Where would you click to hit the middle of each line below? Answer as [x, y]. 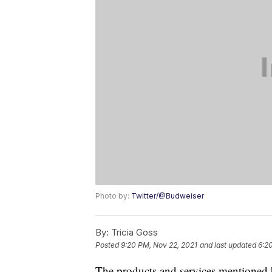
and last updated [228, 245]
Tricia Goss [133, 233]
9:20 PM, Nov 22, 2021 [159, 245]
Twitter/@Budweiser [168, 196]
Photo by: [113, 196]
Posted [108, 245]
